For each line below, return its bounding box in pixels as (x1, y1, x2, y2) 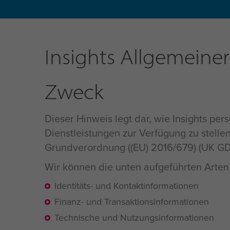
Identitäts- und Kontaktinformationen (54, 179, 199, 193)
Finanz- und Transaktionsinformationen (54, 195, 209, 208)
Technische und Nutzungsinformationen (54, 211, 214, 224)
